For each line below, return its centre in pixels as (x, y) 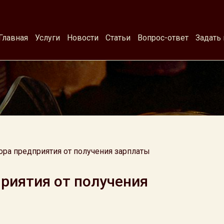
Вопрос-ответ (163, 38)
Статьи (118, 38)
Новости (83, 38)
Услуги (47, 38)
